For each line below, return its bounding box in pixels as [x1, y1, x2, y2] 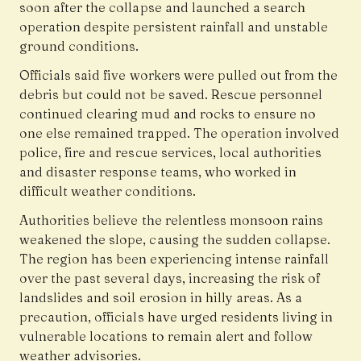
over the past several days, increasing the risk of [19, 270, 321, 287]
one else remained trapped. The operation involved [19, 125, 340, 142]
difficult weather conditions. [19, 183, 196, 200]
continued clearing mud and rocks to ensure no [19, 106, 317, 122]
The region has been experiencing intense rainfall [19, 251, 330, 268]
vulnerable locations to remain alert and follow [19, 328, 313, 345]
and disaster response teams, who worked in [19, 164, 297, 180]
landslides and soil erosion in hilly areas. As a [19, 289, 303, 306]
